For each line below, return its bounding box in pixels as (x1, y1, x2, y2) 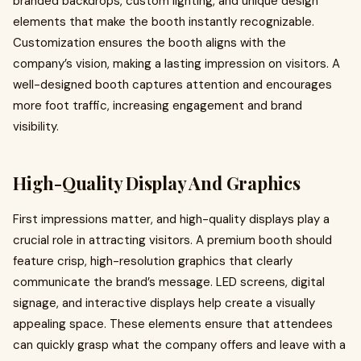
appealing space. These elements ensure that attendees (13, 316, 333, 332)
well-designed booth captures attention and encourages (13, 77, 332, 93)
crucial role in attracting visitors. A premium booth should (13, 232, 332, 248)
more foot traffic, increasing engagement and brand (13, 98, 302, 114)
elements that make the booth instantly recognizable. (13, 14, 314, 30)
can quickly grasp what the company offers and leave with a (13, 337, 346, 353)
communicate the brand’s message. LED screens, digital (13, 274, 325, 290)
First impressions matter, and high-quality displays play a (13, 211, 330, 227)
